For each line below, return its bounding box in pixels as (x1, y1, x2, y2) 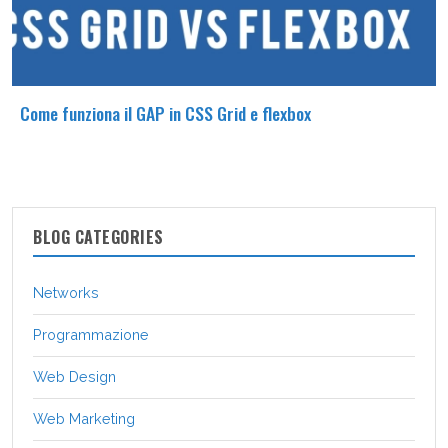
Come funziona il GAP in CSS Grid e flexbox (20, 100, 311, 127)
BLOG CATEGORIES (33, 224, 164, 249)
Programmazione (33, 325, 149, 343)
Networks (33, 283, 99, 301)
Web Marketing (33, 409, 135, 427)
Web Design (33, 367, 116, 385)
